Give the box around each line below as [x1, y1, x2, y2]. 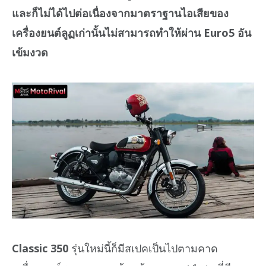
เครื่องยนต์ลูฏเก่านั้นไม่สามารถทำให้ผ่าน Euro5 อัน [12, 25, 251, 40]
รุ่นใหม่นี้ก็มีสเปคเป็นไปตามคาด [68, 240, 218, 255]
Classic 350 [12, 240, 68, 255]
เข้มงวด [12, 45, 48, 59]
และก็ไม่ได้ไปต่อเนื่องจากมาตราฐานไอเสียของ [12, 5, 229, 20]
